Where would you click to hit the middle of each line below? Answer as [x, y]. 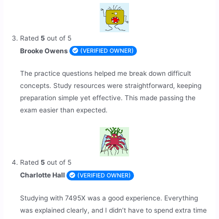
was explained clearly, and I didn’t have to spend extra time [114, 210]
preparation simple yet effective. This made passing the [108, 98]
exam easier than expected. [64, 110]
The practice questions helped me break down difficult [106, 74]
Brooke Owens [45, 51]
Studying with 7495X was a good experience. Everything [109, 198]
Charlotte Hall [44, 175]
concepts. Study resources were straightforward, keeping [111, 86]
